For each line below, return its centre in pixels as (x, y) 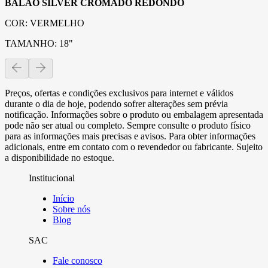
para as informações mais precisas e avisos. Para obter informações (130, 136)
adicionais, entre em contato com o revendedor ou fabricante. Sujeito (134, 147)
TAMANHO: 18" (39, 43)
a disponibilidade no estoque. (60, 157)
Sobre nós (71, 209)
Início (63, 198)
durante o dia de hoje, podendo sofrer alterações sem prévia (116, 103)
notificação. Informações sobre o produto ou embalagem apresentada (134, 114)
